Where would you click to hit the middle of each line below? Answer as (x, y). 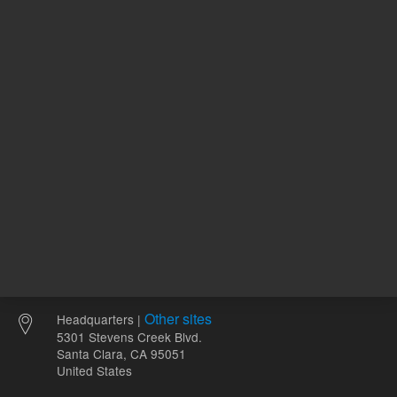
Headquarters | (101, 319)
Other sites (178, 319)
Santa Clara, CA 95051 (121, 354)
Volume (44, 26)
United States (94, 370)
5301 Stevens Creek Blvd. (129, 337)
